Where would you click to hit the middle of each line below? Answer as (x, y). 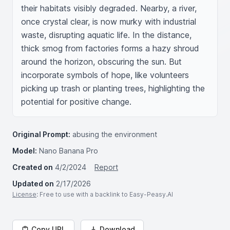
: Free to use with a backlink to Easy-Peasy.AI (105, 194)
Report (106, 167)
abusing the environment (115, 134)
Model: (25, 151)
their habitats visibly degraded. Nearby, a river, (109, 8)
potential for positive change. (76, 102)
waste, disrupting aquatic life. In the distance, (106, 35)
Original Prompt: (41, 134)
